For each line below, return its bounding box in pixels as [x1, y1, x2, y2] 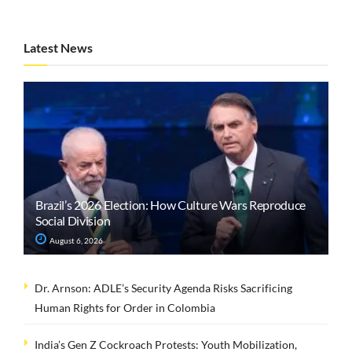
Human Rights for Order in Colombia [35, 300, 215, 314]
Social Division [35, 212, 111, 228]
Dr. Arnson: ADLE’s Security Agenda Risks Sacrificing [35, 280, 292, 295]
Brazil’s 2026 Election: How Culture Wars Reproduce [35, 196, 306, 212]
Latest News [24, 39, 93, 55]
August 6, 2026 [48, 235, 103, 245]
